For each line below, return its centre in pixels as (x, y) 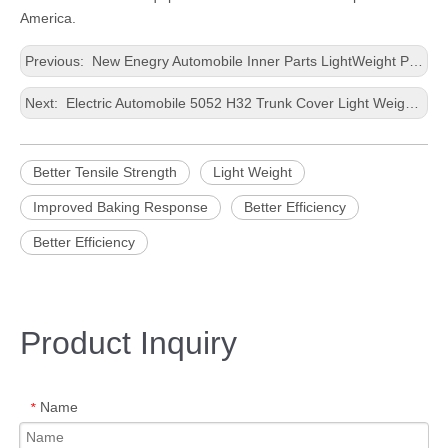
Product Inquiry (128, 343)
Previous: (56, 61)
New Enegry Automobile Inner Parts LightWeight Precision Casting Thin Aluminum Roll (248, 61)
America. (48, 18)
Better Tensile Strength (105, 172)
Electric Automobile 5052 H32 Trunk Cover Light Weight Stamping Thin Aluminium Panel (233, 103)
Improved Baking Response (120, 207)
